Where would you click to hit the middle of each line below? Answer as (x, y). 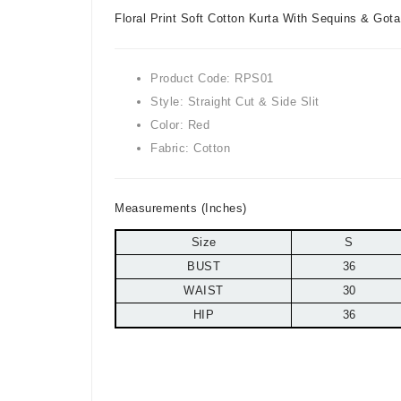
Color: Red (180, 124)
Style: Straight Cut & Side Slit (235, 101)
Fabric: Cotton (190, 148)
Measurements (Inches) (181, 208)
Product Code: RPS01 (212, 78)
